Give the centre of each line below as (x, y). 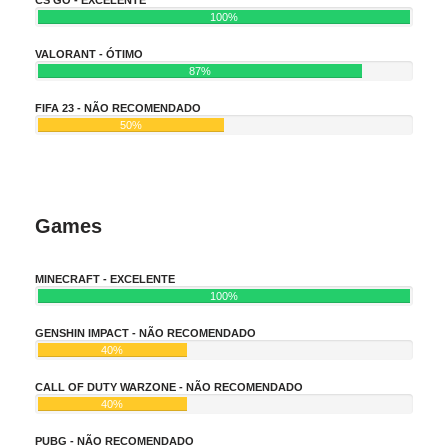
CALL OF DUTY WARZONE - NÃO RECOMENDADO (169, 386)
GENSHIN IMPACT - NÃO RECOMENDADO (145, 332)
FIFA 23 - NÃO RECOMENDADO (118, 107)
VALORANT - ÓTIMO (89, 53)
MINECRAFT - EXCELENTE (105, 278)
